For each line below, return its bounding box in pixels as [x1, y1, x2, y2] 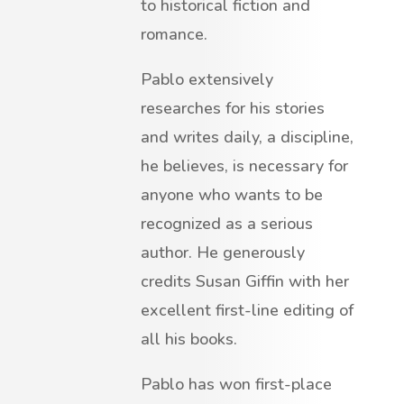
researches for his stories [141, 97, 325, 120]
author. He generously [141, 242, 305, 264]
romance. [141, 23, 207, 46]
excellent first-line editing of [141, 299, 353, 322]
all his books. [141, 328, 237, 351]
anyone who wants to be [141, 184, 323, 207]
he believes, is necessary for [141, 155, 348, 178]
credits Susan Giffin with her [141, 271, 349, 293]
